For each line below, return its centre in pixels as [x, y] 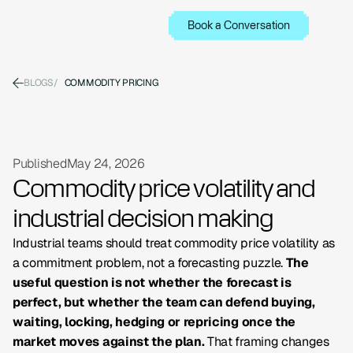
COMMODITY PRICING [111, 83]
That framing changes [267, 342]
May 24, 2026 [106, 163]
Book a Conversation [239, 25]
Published [40, 163]
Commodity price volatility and [163, 188]
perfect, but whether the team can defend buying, [164, 302]
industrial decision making [143, 218]
